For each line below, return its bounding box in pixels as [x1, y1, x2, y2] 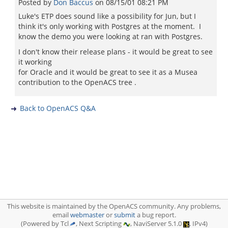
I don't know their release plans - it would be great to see [18, 47, 213, 56]
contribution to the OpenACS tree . [18, 77, 136, 87]
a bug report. [135, 211, 176, 219]
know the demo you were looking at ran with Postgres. [18, 32, 203, 41]
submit [113, 211, 135, 219]
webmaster [70, 211, 104, 219]
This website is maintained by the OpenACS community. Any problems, [7, 202, 221, 211]
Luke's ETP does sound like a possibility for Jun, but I [18, 11, 196, 21]
